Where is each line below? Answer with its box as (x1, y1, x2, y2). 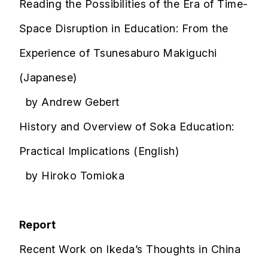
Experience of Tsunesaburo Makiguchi (19, 47, 217, 60)
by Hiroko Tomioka (19, 169, 125, 182)
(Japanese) (19, 71, 77, 84)
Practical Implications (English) (19, 145, 179, 158)
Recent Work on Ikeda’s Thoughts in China (19, 243, 241, 256)
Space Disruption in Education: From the (19, 22, 229, 35)
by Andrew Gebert (19, 96, 120, 109)
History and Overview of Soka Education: (19, 120, 234, 133)
